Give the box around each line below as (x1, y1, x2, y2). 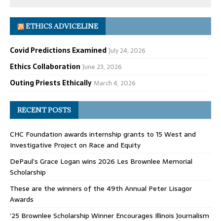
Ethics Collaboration (10, 61, 80, 72)
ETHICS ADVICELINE (26, 21, 98, 31)
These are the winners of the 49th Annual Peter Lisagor (10, 183, 192, 194)
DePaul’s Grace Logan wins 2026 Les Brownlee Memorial (10, 155, 192, 167)
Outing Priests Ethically (10, 77, 92, 88)
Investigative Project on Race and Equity (10, 139, 141, 150)
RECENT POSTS (17, 105, 71, 114)
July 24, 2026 (109, 45, 146, 56)
